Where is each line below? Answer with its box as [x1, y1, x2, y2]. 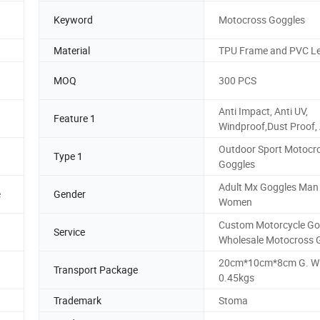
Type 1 [54, 149, 83, 164]
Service [54, 225, 85, 239]
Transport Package [54, 263, 138, 277]
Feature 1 [54, 111, 96, 126]
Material [54, 43, 90, 57]
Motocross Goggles [219, 13, 305, 27]
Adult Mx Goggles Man [219, 179, 319, 194]
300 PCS [219, 74, 256, 88]
